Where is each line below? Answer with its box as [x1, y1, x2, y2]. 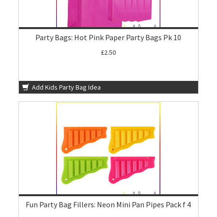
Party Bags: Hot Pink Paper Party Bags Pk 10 [35, 32, 182, 42]
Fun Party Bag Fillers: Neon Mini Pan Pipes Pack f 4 [26, 200, 191, 209]
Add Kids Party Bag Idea [31, 83, 101, 92]
